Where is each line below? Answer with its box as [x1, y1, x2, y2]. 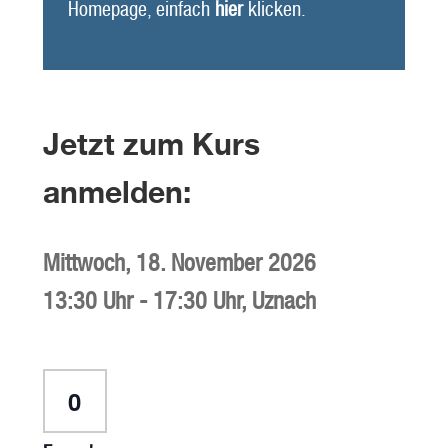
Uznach [251, 287, 316, 316]
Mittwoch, [42, 249, 136, 278]
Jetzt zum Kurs [42, 126, 260, 163]
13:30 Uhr [42, 287, 133, 316]
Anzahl [74, 399, 135, 429]
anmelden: [42, 174, 191, 211]
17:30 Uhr [152, 287, 241, 316]
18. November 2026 [135, 249, 316, 278]
